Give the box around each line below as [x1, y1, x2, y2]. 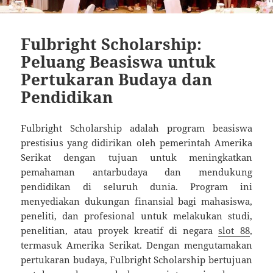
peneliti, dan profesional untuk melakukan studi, [21, 210, 252, 222]
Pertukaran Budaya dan [21, 68, 213, 91]
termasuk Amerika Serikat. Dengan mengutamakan [21, 239, 252, 252]
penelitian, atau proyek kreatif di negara [21, 224, 219, 237]
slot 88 [218, 224, 250, 237]
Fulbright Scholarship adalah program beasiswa [21, 122, 252, 135]
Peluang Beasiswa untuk [21, 51, 216, 73]
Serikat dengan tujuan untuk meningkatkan [21, 151, 252, 164]
